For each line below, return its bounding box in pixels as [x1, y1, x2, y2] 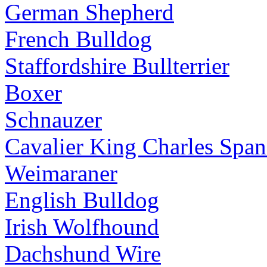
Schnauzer [5, 107, 102, 133]
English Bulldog [5, 187, 159, 213]
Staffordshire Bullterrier [5, 53, 229, 79]
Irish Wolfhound [5, 214, 159, 240]
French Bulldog [5, 26, 152, 52]
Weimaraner [5, 160, 117, 187]
